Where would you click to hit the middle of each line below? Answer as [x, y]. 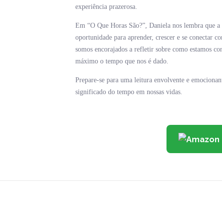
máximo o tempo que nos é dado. [122, 61]
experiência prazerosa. [106, 7]
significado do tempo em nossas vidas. [129, 92]
